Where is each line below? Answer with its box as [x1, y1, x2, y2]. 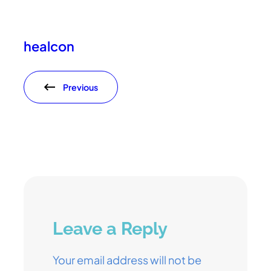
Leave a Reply [53, 218, 168, 240]
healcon [24, 38, 75, 55]
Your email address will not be [53, 253, 202, 267]
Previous [63, 82, 99, 93]
